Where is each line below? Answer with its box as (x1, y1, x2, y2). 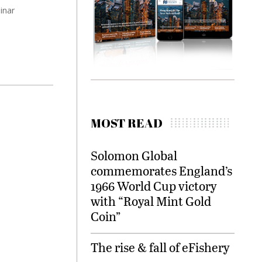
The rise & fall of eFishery (91, 239, 230, 256)
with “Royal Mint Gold (91, 192, 211, 210)
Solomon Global (91, 147, 177, 164)
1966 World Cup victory (91, 177, 217, 195)
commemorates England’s (91, 162, 232, 180)
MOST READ (91, 115, 163, 132)
